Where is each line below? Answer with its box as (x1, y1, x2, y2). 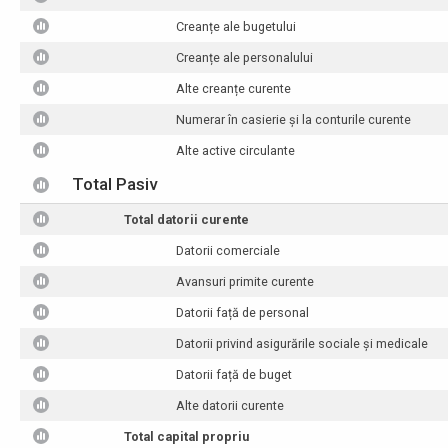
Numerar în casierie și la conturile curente (176, 112, 412, 127)
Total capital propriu (124, 429, 250, 444)
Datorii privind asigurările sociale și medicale (176, 336, 429, 351)
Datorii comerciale (176, 243, 281, 258)
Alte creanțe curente (176, 81, 292, 96)
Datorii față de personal (176, 305, 310, 320)
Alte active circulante (176, 143, 296, 158)
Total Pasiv (72, 174, 158, 194)
